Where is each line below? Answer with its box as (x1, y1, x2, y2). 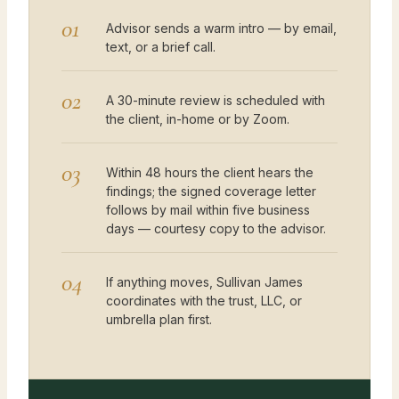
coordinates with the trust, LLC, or (106, 292, 302, 308)
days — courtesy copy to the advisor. (106, 220, 326, 236)
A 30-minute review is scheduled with (106, 92, 325, 108)
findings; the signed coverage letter (106, 183, 316, 199)
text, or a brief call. (106, 38, 216, 54)
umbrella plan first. (106, 311, 212, 327)
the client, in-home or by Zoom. (106, 110, 289, 126)
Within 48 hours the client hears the (106, 164, 313, 180)
